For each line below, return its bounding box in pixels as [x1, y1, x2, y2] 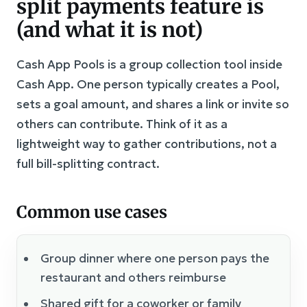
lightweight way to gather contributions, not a [16, 136, 277, 151]
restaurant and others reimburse [40, 270, 226, 285]
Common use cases [16, 201, 167, 223]
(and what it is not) [16, 16, 203, 42]
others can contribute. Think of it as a [16, 116, 228, 132]
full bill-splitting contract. [16, 156, 160, 171]
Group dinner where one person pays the [40, 251, 269, 266]
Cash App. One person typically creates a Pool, [16, 77, 280, 92]
